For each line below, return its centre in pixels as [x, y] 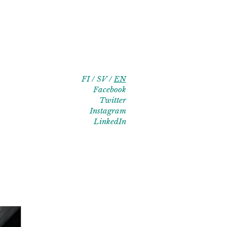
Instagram [108, 111]
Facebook [109, 89]
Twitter [112, 100]
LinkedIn [110, 121]
